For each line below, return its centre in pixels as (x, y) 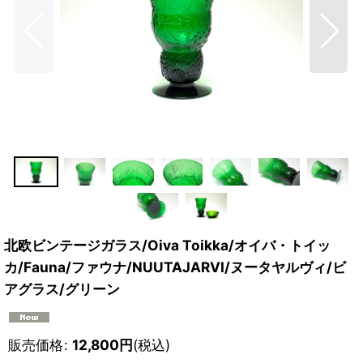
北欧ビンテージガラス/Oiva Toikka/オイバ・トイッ (167, 245)
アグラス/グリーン (62, 288)
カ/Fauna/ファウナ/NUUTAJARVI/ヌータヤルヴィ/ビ (175, 267)
